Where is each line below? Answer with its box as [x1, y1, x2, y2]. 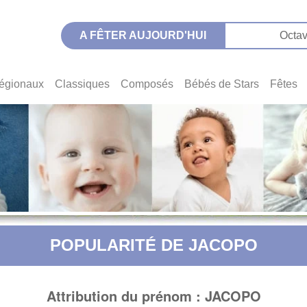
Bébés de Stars [184, 78, 259, 90]
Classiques [55, 78, 110, 90]
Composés [121, 78, 173, 90]
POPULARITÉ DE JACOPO [49, 235, 258, 254]
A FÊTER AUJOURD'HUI [79, 29, 206, 41]
